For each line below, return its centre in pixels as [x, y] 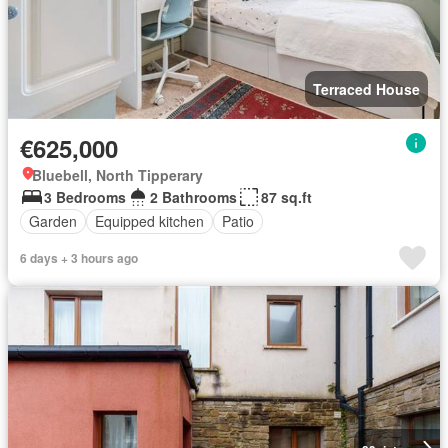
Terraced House [366, 88]
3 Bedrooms [85, 196]
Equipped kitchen [149, 221]
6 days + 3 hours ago [79, 257]
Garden [53, 221]
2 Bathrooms [193, 196]
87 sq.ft [286, 196]
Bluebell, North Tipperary [117, 174]
